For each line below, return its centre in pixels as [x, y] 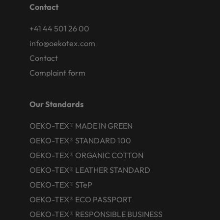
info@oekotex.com [62, 43]
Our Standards [56, 104]
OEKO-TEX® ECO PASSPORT [81, 199]
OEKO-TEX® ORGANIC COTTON [86, 155]
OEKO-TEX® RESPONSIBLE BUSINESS [96, 214]
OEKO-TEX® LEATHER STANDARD [90, 170]
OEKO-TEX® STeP [61, 185]
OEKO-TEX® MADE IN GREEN [81, 126]
